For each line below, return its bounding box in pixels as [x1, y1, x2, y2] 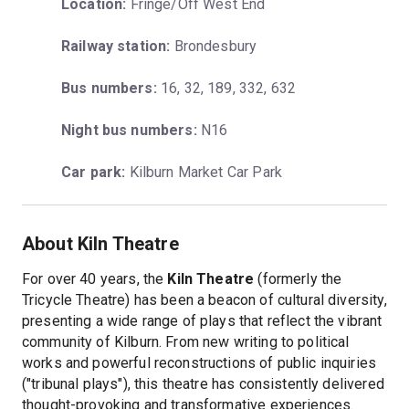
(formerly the [254, 269, 342, 288]
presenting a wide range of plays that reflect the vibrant [22, 311, 383, 330]
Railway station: [61, 37, 171, 55]
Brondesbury [170, 37, 257, 55]
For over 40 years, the [22, 269, 168, 288]
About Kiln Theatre [22, 232, 179, 255]
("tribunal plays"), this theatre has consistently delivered [22, 374, 384, 393]
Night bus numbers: [61, 121, 197, 139]
